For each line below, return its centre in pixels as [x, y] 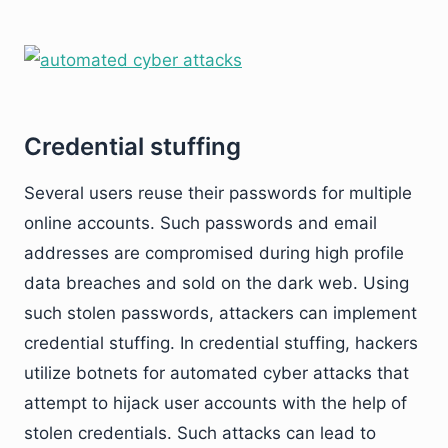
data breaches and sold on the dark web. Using [216, 283]
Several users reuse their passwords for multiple [218, 193]
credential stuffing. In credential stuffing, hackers [221, 343]
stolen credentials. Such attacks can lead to [200, 433]
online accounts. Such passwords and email [200, 223]
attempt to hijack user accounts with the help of [215, 403]
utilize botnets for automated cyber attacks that [216, 373]
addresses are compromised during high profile [214, 253]
